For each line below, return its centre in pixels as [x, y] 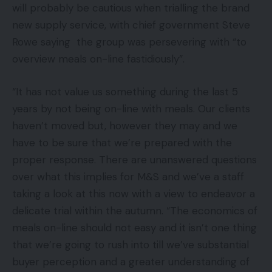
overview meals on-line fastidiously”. [101, 59]
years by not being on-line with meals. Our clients [131, 108]
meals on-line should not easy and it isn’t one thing [134, 227]
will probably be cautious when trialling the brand [131, 8]
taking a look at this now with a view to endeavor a [134, 193]
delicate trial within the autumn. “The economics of [135, 210]
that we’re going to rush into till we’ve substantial [131, 244]
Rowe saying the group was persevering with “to [129, 42]
